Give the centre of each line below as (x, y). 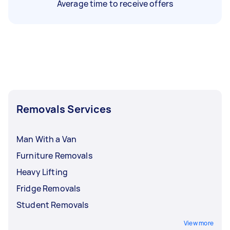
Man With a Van (47, 139)
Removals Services (64, 109)
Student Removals (53, 205)
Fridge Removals (49, 188)
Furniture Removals (54, 155)
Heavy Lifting (42, 172)
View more (198, 223)
